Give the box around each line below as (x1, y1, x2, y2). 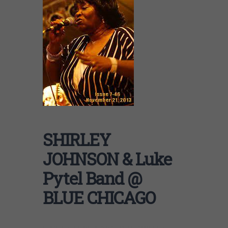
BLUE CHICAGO (43, 186, 155, 209)
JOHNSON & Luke (43, 147, 172, 170)
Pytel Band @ (43, 166, 142, 189)
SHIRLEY (43, 128, 110, 151)
